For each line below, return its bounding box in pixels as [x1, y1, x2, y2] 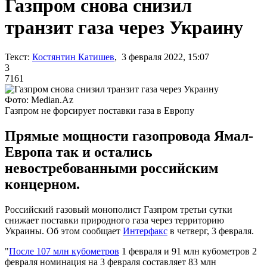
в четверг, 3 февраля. [167, 225, 254, 236]
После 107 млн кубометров [9, 246, 119, 256]
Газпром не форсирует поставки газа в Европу [5, 105, 194, 116]
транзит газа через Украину [5, 17, 243, 39]
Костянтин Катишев [32, 51, 114, 62]
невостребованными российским [5, 160, 218, 176]
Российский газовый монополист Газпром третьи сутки [5, 204, 232, 215]
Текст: [5, 51, 30, 62]
